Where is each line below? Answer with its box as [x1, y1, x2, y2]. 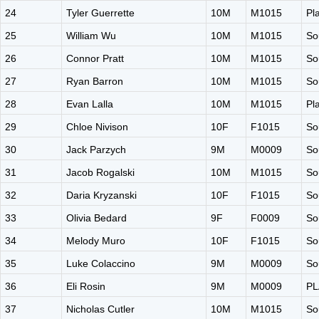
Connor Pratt [66, 53, 124, 64]
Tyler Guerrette [66, 7, 135, 19]
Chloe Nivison [66, 121, 128, 132]
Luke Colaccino [66, 258, 135, 269]
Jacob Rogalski [66, 167, 135, 178]
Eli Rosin [66, 281, 105, 292]
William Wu [66, 30, 116, 41]
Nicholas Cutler [66, 303, 135, 315]
